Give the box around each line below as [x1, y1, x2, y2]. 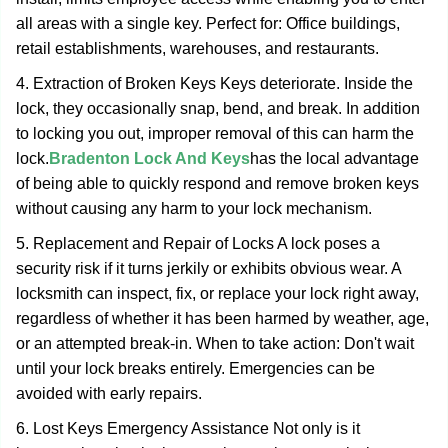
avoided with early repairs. [16, 385, 202, 402]
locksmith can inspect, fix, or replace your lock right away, [16, 285, 419, 302]
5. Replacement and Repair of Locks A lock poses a [16, 235, 380, 252]
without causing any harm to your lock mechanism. [16, 200, 372, 217]
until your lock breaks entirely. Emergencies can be [16, 360, 375, 377]
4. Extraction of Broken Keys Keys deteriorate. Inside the [16, 75, 413, 92]
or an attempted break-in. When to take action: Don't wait [16, 335, 414, 352]
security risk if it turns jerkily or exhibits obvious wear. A [16, 260, 401, 277]
